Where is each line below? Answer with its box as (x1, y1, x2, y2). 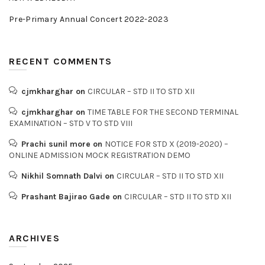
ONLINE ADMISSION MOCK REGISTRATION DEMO (9, 150, 190, 160)
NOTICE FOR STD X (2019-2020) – (105, 139, 228, 149)
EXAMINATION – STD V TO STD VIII (9, 118, 132, 128)
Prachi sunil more (21, 139, 91, 149)
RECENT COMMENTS (9, 56, 112, 67)
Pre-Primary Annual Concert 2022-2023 (9, 14, 169, 24)
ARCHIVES (9, 232, 60, 244)
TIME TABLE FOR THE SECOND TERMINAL (88, 107, 238, 117)
